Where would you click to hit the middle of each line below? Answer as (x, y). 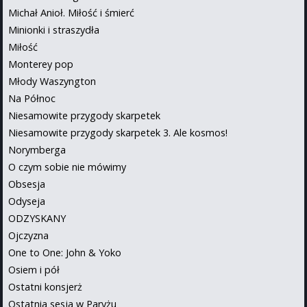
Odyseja (27, 201)
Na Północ (32, 98)
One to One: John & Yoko (65, 252)
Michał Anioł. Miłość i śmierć (71, 12)
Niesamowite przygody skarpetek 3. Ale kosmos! (118, 132)
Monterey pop (41, 64)
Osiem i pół (34, 269)
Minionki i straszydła (54, 29)
